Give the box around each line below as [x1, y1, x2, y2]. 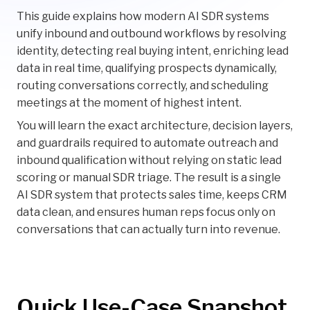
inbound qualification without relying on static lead [17, 154, 282, 167]
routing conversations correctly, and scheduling [17, 79, 268, 93]
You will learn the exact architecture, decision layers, [17, 119, 293, 133]
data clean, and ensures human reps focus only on [17, 206, 275, 219]
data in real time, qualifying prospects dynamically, [17, 62, 277, 75]
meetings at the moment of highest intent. [17, 96, 241, 110]
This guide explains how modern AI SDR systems [17, 10, 269, 24]
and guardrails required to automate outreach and [17, 136, 278, 150]
